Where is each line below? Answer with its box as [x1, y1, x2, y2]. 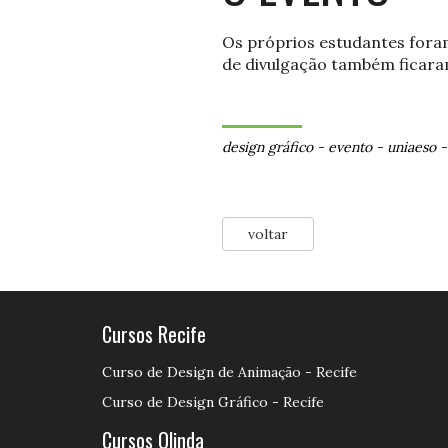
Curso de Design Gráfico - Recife [102, 393, 324, 411]
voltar [248, 225, 288, 243]
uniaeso [387, 138, 436, 156]
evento [328, 138, 372, 156]
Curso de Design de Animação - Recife [102, 363, 357, 381]
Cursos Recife [102, 319, 206, 349]
